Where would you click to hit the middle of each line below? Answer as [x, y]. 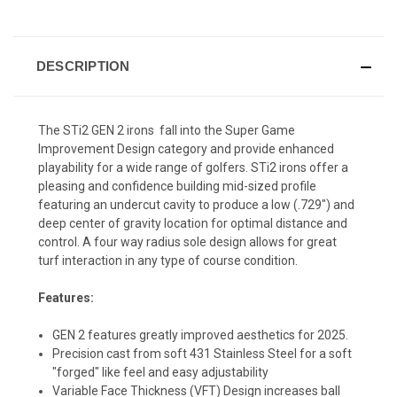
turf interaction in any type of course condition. [168, 260]
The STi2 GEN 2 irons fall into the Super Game [167, 130]
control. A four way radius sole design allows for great [187, 241]
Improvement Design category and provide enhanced [186, 148]
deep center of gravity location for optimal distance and [193, 223]
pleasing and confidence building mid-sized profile [177, 186]
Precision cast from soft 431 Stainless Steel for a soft [202, 353]
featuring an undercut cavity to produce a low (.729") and [196, 204]
